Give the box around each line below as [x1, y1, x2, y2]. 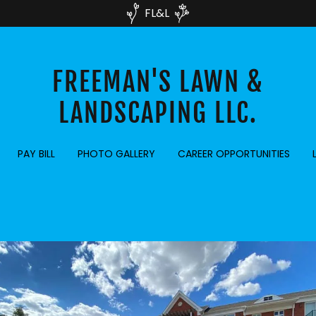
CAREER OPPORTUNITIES [178, 147, 290, 161]
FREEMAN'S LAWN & [51, 66, 264, 98]
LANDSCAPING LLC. [58, 97, 257, 129]
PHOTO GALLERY [78, 147, 155, 161]
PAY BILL [18, 147, 55, 161]
